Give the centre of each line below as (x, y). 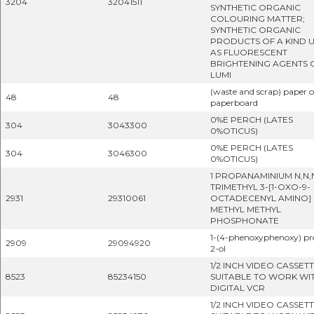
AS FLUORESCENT (249, 52)
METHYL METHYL (246, 209)
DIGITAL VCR (238, 288)
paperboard (234, 103)
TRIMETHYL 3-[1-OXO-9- (260, 187)
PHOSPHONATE (245, 220)
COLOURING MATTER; (258, 19)
